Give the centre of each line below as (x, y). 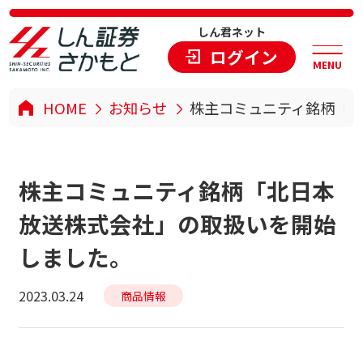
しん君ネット (232, 32)
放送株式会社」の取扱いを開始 (177, 223)
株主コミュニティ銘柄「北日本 (176, 190)
